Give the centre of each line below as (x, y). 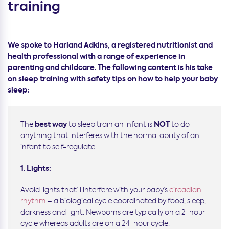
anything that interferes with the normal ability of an (110, 136)
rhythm (33, 201)
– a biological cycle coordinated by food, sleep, (126, 201)
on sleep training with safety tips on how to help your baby (113, 79)
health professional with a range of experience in (96, 56)
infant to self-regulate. (59, 147)
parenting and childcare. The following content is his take (110, 68)
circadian (185, 190)
